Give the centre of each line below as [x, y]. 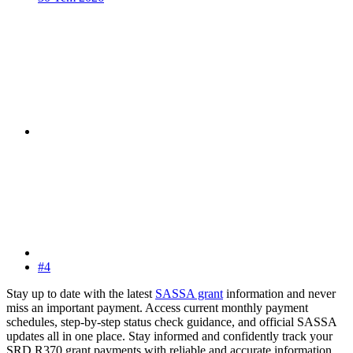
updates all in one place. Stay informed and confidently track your [169, 336]
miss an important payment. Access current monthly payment [157, 307]
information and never [279, 293]
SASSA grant [189, 293]
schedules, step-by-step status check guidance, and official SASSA [171, 321]
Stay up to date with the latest [81, 293]
